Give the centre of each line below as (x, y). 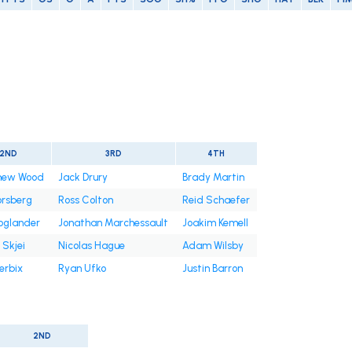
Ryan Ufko (82, 269)
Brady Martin (213, 178)
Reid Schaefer (216, 200)
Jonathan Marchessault (113, 223)
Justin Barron (212, 269)
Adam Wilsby (213, 246)
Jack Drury (82, 178)
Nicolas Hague (91, 246)
